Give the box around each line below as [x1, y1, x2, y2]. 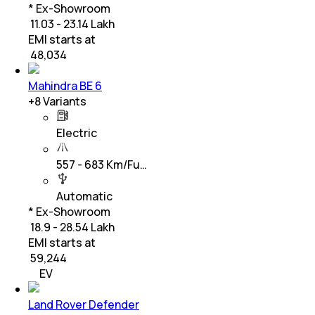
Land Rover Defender [28, 297, 139, 313]
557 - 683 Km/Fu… [56, 157, 147, 173]
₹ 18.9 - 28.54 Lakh [28, 219, 115, 236]
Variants [41, 94, 86, 110]
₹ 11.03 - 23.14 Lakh [28, 16, 115, 32]
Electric [56, 125, 97, 141]
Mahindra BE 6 [28, 78, 102, 94]
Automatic [56, 188, 112, 205]
